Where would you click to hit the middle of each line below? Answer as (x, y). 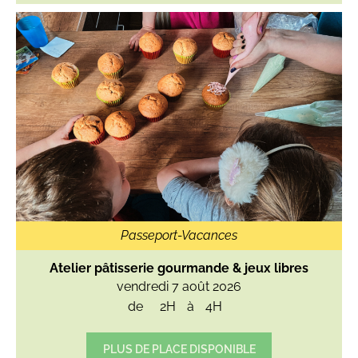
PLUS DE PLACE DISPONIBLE (179, 348)
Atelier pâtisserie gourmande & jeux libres (179, 268)
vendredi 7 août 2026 (179, 286)
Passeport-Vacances (179, 235)
